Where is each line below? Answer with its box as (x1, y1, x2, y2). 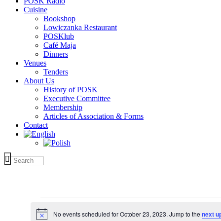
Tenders (43, 67, 68, 76)
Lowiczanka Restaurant (43, 23, 117, 32)
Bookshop (43, 14, 75, 23)
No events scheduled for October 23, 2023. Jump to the (53, 209, 202, 218)
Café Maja (43, 40, 76, 49)
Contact (24, 120, 48, 129)
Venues (24, 58, 46, 67)
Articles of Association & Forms (43, 111, 144, 120)
